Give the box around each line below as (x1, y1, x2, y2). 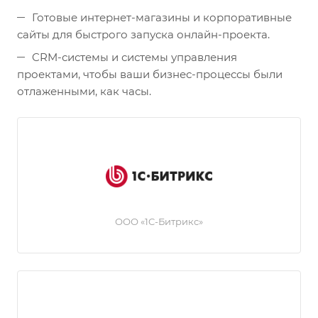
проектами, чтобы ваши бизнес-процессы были (17, 67, 283, 81)
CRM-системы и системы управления (32, 50, 237, 64)
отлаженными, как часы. (17, 84, 151, 98)
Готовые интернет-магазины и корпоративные (32, 11, 292, 24)
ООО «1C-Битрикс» (115, 216, 203, 227)
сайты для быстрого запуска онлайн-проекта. (17, 28, 270, 41)
